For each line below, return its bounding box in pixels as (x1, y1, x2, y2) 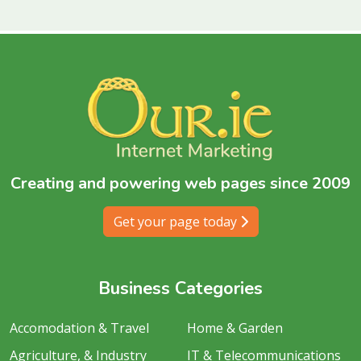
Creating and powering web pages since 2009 (10, 172, 351, 195)
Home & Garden (187, 319, 283, 338)
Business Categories (98, 276, 263, 301)
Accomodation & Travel (10, 319, 149, 338)
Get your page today (113, 213, 240, 231)
